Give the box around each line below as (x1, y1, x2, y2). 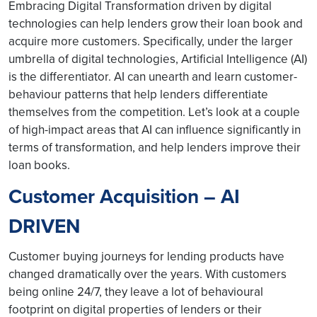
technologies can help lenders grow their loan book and (8, 15, 303, 32)
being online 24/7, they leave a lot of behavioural (8, 283, 263, 300)
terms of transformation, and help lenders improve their (8, 139, 301, 156)
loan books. (8, 156, 70, 173)
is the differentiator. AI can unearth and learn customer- (8, 68, 297, 85)
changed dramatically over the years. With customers (8, 265, 287, 282)
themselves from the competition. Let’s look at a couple (8, 103, 300, 120)
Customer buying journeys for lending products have (8, 248, 284, 265)
